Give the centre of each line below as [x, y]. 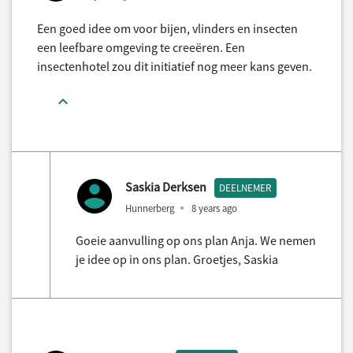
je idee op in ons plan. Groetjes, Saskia [177, 259]
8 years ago [214, 208]
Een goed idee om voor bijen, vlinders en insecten [167, 28]
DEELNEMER [245, 188]
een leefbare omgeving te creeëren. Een [141, 47]
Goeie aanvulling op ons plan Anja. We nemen [196, 240]
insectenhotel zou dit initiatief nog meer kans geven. [175, 66]
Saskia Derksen [166, 186]
